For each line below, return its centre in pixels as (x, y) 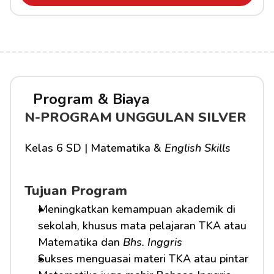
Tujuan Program (76, 191)
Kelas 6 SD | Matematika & (94, 148)
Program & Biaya (91, 99)
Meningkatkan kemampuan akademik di (137, 209)
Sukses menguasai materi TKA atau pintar (143, 259)
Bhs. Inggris (153, 242)
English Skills (198, 148)
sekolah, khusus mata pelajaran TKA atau (142, 226)
